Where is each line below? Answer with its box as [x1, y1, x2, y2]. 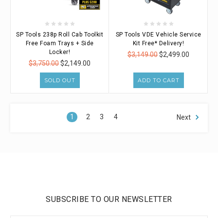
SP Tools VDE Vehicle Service [115, 31, 201, 38]
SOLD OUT [44, 76, 75, 84]
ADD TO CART [137, 76, 180, 84]
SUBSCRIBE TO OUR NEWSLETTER [46, 195, 172, 204]
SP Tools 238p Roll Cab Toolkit [16, 31, 103, 38]
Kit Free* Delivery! [132, 39, 184, 47]
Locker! [49, 48, 71, 55]
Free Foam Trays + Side [25, 39, 94, 47]
